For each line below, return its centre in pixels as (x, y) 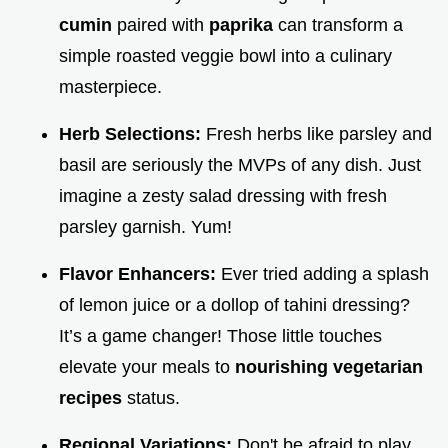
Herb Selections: (132, 134)
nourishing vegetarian (329, 367)
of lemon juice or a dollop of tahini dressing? (234, 305)
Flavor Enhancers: (140, 274)
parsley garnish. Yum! (145, 227)
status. (153, 398)
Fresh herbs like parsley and (319, 134)
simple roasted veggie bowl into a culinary (225, 56)
